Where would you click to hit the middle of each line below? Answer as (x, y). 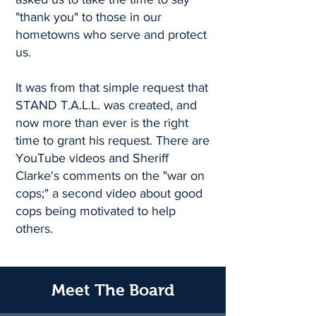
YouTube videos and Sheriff (92, 158)
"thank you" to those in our (89, 17)
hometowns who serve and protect (111, 35)
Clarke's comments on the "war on (110, 176)
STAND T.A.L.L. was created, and (106, 105)
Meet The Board (113, 290)
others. (34, 229)
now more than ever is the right (102, 123)
